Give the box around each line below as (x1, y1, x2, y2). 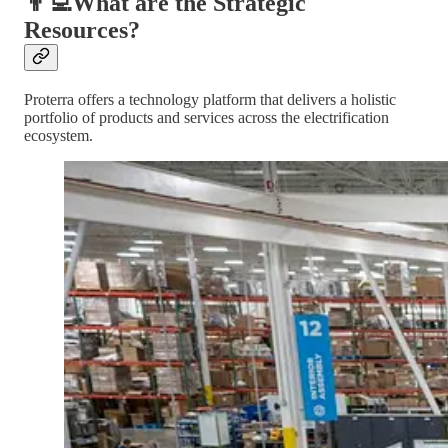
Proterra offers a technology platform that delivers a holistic (24, 90, 396, 108)
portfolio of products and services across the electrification (24, 108, 389, 126)
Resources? (24, 16, 140, 43)
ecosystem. (24, 126, 93, 144)
